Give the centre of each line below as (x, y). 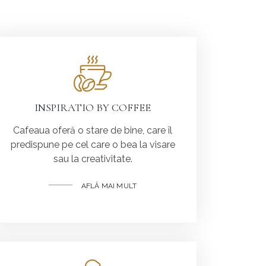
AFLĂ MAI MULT (109, 186)
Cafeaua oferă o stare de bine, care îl (93, 130)
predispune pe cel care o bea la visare (93, 144)
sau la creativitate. (93, 159)
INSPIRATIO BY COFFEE (93, 107)
